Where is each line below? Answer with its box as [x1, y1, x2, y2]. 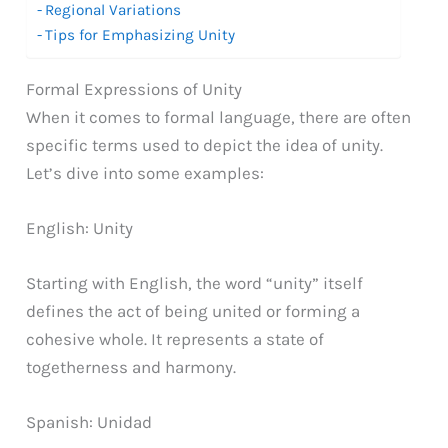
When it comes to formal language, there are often [26, 106, 412, 127]
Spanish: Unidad [26, 412, 153, 433]
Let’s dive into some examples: [26, 162, 265, 183]
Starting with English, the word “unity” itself [26, 273, 364, 294]
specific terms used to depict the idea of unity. [26, 134, 384, 155]
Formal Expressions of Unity [26, 78, 243, 99]
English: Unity [26, 217, 134, 238]
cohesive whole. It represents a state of [26, 329, 325, 350]
